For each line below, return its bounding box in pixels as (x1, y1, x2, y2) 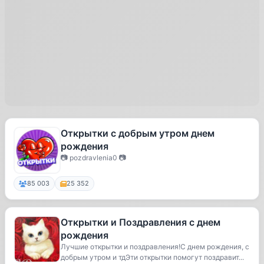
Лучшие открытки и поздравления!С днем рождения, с (61, 242, 249, 251)
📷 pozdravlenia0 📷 (61, 153, 126, 162)
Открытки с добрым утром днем (61, 127, 214, 139)
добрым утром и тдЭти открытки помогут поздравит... (61, 253, 244, 262)
